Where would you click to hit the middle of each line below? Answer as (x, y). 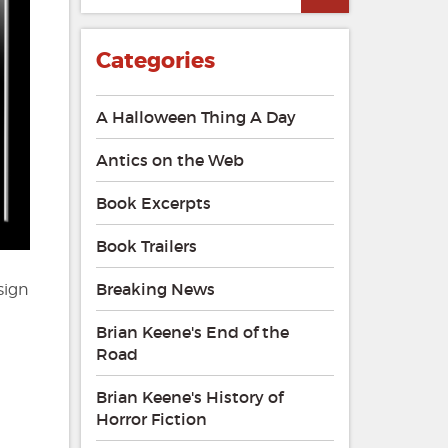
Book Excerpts (153, 203)
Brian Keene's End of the (192, 332)
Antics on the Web (169, 160)
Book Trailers (146, 246)
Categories (155, 61)
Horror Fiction (151, 419)
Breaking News (155, 289)
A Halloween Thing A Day (195, 117)
